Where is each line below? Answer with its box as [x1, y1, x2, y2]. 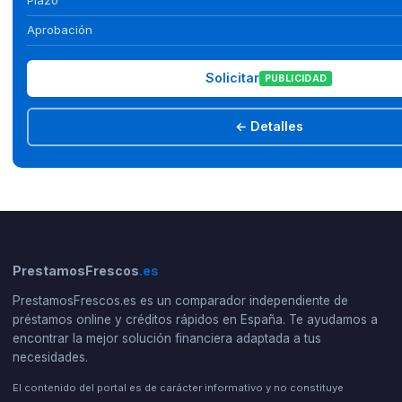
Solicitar [205, 70, 259, 86]
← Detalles [234, 118, 303, 135]
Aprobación [26, 22, 92, 38]
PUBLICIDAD [264, 72, 328, 84]
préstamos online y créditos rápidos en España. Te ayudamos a [12, 311, 378, 327]
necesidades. [12, 349, 88, 364]
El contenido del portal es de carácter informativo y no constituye [12, 380, 344, 394]
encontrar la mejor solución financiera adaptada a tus [12, 330, 321, 345]
